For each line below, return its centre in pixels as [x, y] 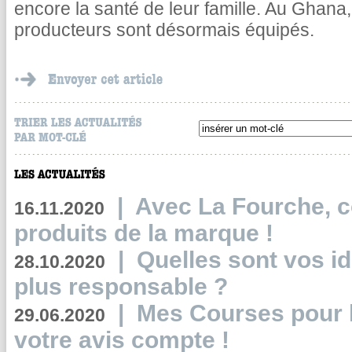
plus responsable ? [124, 286]
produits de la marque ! [144, 233]
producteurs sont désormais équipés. [167, 30]
